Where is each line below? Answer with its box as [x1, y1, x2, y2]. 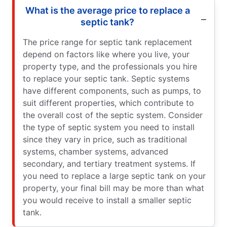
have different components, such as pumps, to [23, 86, 201, 96]
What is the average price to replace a [25, 5, 190, 16]
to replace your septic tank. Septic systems [23, 73, 190, 84]
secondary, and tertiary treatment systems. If [23, 159, 196, 169]
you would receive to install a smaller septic [23, 195, 192, 205]
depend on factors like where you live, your [23, 49, 190, 59]
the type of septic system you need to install [23, 122, 195, 132]
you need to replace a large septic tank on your [23, 171, 206, 181]
